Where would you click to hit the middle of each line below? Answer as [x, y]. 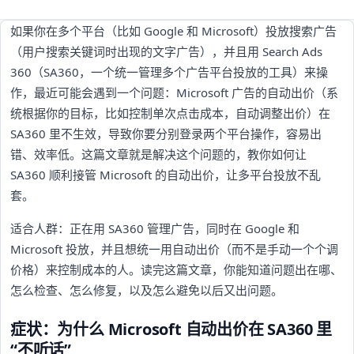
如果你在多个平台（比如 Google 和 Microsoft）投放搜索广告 [173, 30]
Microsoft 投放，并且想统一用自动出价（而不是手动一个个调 [174, 249]
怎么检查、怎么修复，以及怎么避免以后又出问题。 [147, 290]
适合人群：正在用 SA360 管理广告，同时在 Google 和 [155, 228]
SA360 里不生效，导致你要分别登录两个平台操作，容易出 [166, 133]
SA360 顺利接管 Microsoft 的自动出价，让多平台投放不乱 [166, 174]
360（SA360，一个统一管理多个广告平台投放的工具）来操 [169, 72]
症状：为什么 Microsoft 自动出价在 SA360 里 [171, 329]
